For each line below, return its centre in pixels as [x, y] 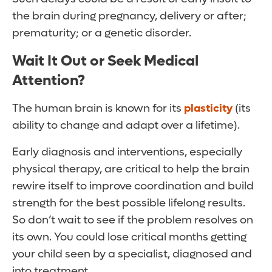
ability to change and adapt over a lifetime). [126, 126]
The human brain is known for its [98, 109]
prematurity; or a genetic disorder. [102, 33]
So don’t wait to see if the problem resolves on [133, 220]
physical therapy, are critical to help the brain [131, 169]
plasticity [208, 109]
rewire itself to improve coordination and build [133, 186]
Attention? [49, 81]
